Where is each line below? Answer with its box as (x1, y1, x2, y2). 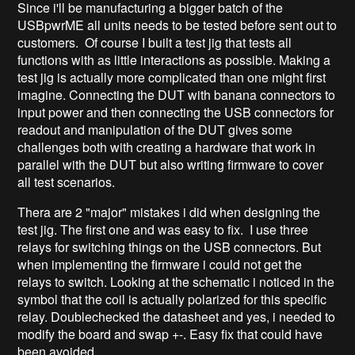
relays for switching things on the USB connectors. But (17, 237, 322, 256)
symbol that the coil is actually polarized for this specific (17, 289, 327, 308)
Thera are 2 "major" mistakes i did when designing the (17, 202, 321, 221)
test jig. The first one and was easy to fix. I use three (17, 219, 309, 239)
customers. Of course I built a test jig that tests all (17, 32, 292, 52)
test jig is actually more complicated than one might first (17, 67, 326, 86)
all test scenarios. (17, 172, 119, 191)
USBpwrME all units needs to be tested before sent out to (17, 15, 338, 34)
